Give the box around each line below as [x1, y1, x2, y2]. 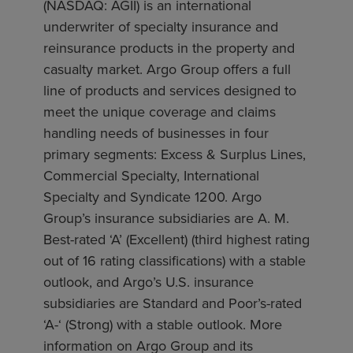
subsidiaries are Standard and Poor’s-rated [43, 293, 302, 314]
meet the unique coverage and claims [43, 102, 276, 123]
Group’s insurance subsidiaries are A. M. [43, 208, 289, 229]
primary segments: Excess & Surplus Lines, [43, 144, 306, 165]
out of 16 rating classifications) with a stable [43, 251, 306, 272]
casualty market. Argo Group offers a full [43, 59, 291, 80]
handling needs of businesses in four [43, 123, 269, 144]
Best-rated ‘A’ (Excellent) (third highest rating [43, 229, 310, 251]
